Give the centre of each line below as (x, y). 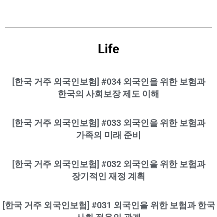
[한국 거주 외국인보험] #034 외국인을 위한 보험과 (108, 81)
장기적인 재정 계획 (108, 176)
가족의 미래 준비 (108, 135)
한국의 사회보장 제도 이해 (108, 93)
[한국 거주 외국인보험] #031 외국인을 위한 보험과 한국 (108, 205)
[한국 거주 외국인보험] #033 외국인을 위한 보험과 (108, 123)
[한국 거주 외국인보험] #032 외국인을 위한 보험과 (108, 164)
